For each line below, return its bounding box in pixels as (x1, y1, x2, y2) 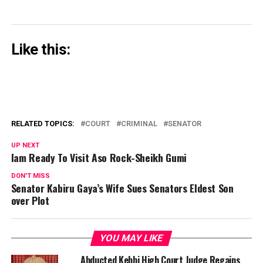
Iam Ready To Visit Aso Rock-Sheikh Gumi (11, 150, 187, 166)
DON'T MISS (11, 172, 50, 180)
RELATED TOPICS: (11, 119, 75, 129)
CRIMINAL (120, 119, 157, 129)
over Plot (11, 193, 49, 208)
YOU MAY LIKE (99, 232, 165, 244)
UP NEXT (11, 141, 39, 150)
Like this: (11, 41, 70, 59)
